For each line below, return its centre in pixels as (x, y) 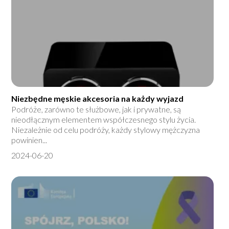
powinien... (29, 140)
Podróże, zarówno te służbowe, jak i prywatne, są (96, 109)
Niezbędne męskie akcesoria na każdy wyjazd (98, 99)
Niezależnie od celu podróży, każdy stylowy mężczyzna (106, 130)
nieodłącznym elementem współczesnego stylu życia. (104, 120)
